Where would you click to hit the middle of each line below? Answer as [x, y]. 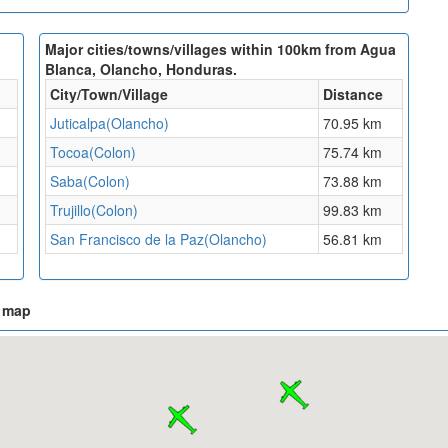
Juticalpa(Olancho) [109, 123]
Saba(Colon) [90, 181]
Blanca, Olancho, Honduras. [141, 69]
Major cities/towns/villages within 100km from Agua [220, 49]
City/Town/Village [109, 94]
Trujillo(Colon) [94, 210]
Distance [353, 94]
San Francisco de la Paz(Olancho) [158, 239]
